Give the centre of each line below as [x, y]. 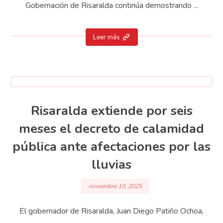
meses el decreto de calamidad [111, 129]
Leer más [106, 38]
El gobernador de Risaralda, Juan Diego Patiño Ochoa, [111, 211]
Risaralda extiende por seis [111, 111]
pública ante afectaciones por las [111, 147]
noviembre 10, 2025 [115, 186]
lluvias [111, 165]
